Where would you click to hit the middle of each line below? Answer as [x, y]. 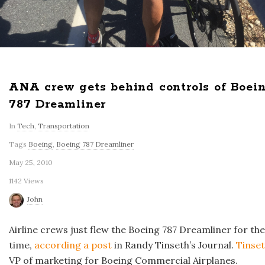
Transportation [64, 126]
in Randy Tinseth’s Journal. [174, 245]
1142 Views [26, 181]
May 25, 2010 [31, 162]
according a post [73, 245]
